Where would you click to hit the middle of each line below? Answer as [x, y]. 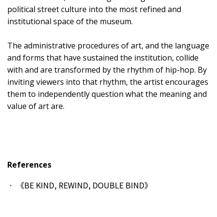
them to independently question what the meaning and [107, 94]
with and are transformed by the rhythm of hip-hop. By [107, 70]
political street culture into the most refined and [94, 9]
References [29, 164]
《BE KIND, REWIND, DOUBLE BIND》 [85, 185]
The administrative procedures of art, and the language [108, 45]
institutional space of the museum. [70, 21]
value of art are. [36, 106]
